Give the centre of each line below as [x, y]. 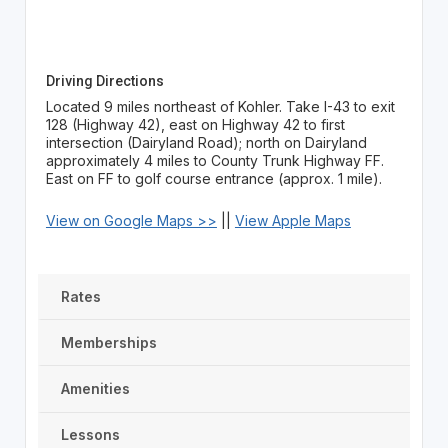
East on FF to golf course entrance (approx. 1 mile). [213, 178]
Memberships [108, 342]
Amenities [95, 388]
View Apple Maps [292, 220]
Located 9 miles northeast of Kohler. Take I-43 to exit [220, 106]
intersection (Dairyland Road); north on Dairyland [206, 142]
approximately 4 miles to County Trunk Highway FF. [214, 160]
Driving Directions [104, 81]
